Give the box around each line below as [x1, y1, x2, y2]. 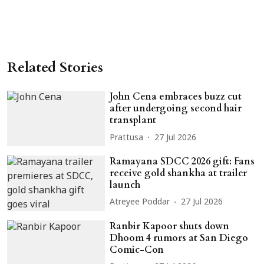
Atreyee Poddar [110, 197, 170, 208]
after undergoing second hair [110, 102, 242, 115]
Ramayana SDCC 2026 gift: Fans [110, 154, 255, 168]
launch [110, 178, 141, 192]
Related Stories [7, 58, 103, 78]
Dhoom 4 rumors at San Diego [110, 231, 249, 245]
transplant [110, 114, 157, 127]
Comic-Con [110, 243, 164, 256]
